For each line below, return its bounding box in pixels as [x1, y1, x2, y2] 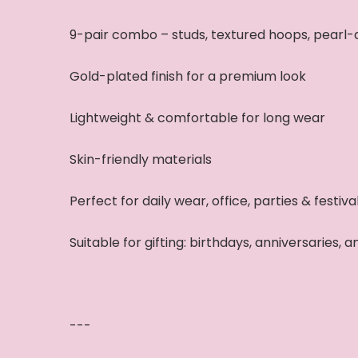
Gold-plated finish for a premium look [70, 67, 306, 86]
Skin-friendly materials [70, 150, 212, 169]
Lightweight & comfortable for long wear [70, 109, 325, 127]
